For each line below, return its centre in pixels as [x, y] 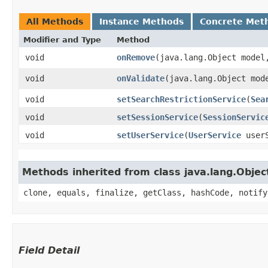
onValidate [141, 78]
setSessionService [157, 117]
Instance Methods [141, 21]
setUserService [150, 135]
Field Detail [49, 250]
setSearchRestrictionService [181, 99]
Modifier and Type [62, 39]
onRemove [136, 57]
